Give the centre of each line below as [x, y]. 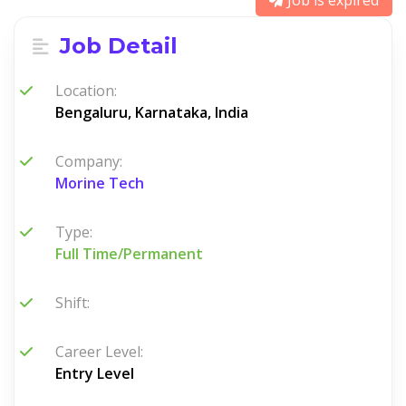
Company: [89, 161]
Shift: [72, 303]
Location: [86, 91]
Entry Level [95, 373]
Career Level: [99, 352]
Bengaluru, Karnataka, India [152, 112]
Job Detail [116, 46]
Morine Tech [100, 183]
